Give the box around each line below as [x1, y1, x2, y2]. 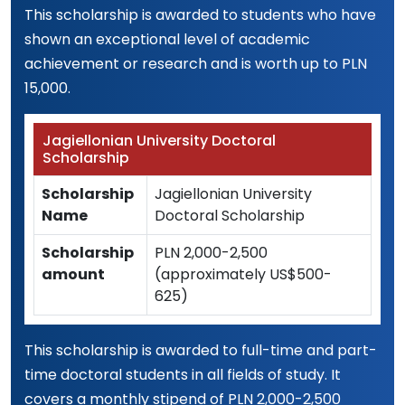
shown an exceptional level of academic [24, 29, 310, 50]
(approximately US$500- [155, 264, 332, 285]
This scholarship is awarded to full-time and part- [24, 340, 377, 361]
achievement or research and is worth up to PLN [24, 53, 367, 74]
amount [42, 264, 105, 285]
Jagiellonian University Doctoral [42, 130, 276, 151]
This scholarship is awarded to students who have [24, 5, 376, 25]
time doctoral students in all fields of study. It [24, 364, 341, 385]
